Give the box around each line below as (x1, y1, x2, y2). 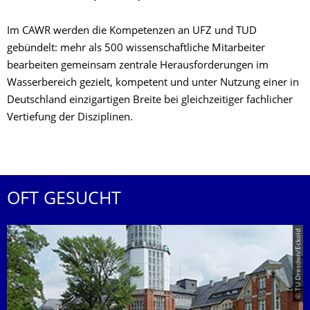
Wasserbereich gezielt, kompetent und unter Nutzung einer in (7, 78, 299, 89)
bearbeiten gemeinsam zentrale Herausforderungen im (7, 61, 268, 71)
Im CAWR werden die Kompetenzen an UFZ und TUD (7, 26, 257, 37)
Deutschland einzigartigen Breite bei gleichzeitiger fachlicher (7, 95, 293, 106)
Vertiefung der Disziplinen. (7, 113, 133, 123)
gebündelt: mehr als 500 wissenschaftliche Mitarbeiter (7, 44, 265, 54)
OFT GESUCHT (7, 192, 121, 208)
